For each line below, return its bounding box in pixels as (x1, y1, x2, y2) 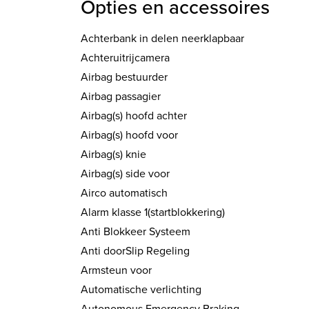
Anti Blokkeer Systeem (81, 223, 190, 239)
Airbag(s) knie (81, 146, 146, 162)
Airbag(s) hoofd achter (81, 108, 187, 123)
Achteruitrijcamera (81, 50, 170, 66)
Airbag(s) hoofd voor (81, 127, 178, 143)
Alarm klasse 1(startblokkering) (81, 204, 225, 220)
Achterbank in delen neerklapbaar (81, 30, 244, 46)
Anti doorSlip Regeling (81, 243, 190, 259)
